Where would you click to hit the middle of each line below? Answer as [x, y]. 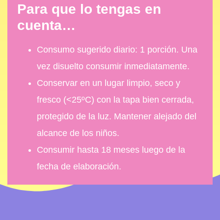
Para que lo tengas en [89, 9]
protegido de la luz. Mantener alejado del [117, 117]
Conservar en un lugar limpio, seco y [109, 83]
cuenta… [46, 26]
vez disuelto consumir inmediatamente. [113, 67]
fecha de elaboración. [79, 167]
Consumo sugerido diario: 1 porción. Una [117, 50]
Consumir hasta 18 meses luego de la [111, 150]
